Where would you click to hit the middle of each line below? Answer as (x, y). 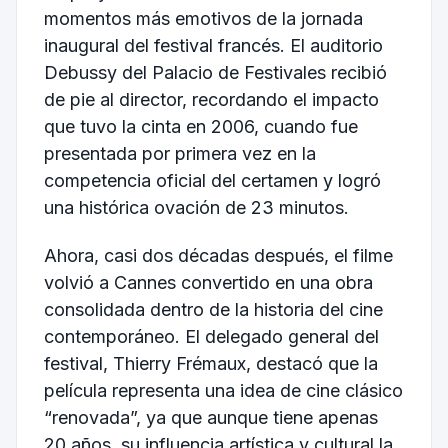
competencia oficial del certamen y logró (212, 181)
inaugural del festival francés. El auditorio (213, 46)
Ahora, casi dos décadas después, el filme (218, 255)
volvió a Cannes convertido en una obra (208, 282)
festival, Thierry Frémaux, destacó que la (210, 363)
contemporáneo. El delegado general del (211, 336)
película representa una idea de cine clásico (223, 390)
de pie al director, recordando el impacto (211, 100)
